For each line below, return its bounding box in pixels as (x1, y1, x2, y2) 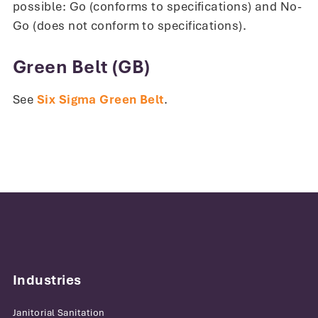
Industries (13, 270, 84, 289)
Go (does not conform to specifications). (13, 18, 247, 34)
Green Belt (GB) (13, 55, 150, 79)
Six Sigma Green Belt (36, 91, 164, 107)
